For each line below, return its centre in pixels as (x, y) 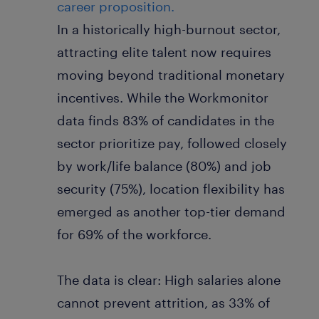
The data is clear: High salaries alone (169, 279)
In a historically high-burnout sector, (169, 29)
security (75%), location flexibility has (171, 188)
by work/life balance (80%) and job (164, 166)
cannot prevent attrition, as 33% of (163, 302)
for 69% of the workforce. (134, 234)
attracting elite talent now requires (164, 52)
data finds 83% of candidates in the (166, 120)
